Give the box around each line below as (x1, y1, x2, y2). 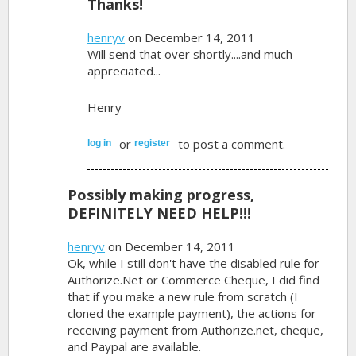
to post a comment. (175, 135, 286, 152)
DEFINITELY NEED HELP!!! (68, 203, 252, 222)
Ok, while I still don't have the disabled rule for (68, 254, 320, 271)
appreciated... (87, 62, 161, 79)
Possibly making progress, (68, 184, 255, 204)
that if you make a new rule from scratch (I (68, 288, 299, 304)
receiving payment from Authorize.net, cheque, (68, 321, 324, 338)
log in (87, 137, 112, 149)
